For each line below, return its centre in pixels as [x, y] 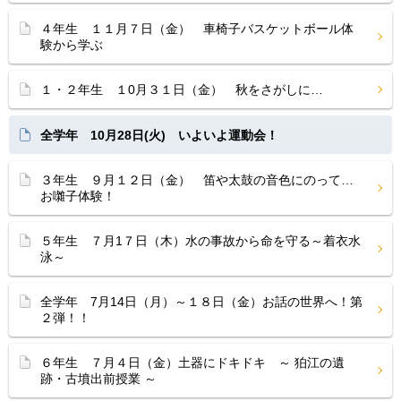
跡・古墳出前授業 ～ [98, 379]
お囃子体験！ [78, 196]
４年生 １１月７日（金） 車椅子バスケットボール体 [197, 29]
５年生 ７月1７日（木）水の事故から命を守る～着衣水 [200, 241]
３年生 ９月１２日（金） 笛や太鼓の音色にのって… [197, 180]
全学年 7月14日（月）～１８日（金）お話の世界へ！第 [201, 302]
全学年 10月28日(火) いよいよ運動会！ [159, 135]
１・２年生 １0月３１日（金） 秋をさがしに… [182, 90]
